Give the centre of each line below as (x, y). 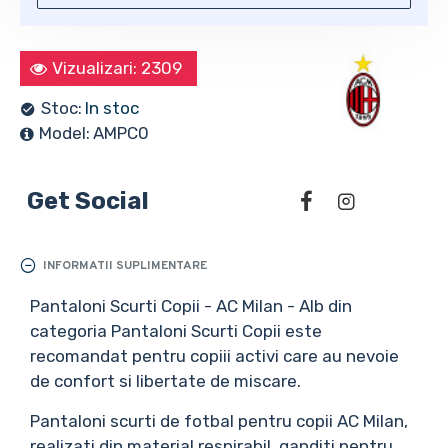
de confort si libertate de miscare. (165, 381)
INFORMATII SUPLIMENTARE (125, 265)
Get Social (88, 201)
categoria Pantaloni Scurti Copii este (176, 331)
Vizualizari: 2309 (117, 68)
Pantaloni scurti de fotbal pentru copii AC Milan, (219, 421)
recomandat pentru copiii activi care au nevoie (214, 356)
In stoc (112, 108)
